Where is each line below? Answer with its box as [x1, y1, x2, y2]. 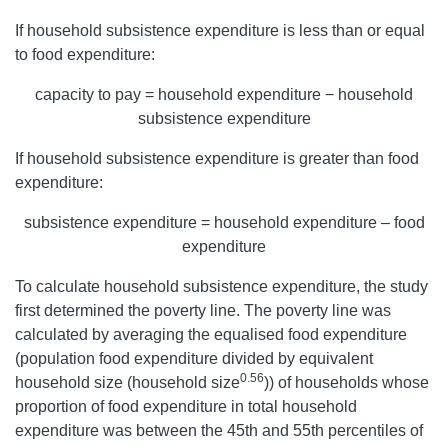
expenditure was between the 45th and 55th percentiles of [15, 422, 423, 440]
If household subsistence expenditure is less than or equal [15, 22, 425, 40]
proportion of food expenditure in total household [15, 398, 357, 416]
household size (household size [15, 374, 240, 392]
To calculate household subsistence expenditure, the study [15, 278, 428, 296]
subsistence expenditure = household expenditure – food [23, 214, 425, 232]
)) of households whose [264, 374, 429, 392]
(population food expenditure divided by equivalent [15, 350, 373, 368]
